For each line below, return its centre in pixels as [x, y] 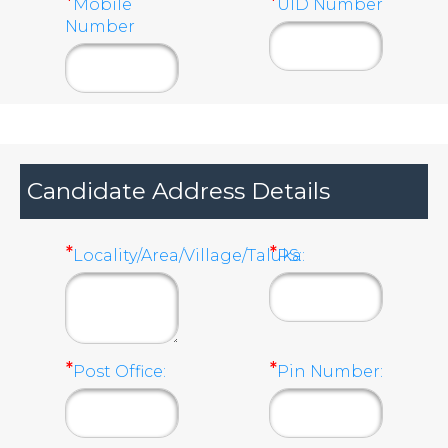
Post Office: [119, 371]
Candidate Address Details [178, 190]
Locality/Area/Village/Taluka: [189, 255]
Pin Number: [330, 371]
